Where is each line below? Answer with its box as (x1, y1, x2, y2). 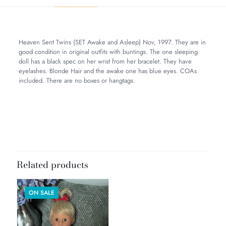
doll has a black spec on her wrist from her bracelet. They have (18, 56, 192, 66)
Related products (17, 157, 88, 172)
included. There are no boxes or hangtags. (18, 75, 135, 85)
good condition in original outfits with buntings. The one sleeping (18, 46, 198, 56)
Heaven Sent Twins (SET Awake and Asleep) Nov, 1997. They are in (18, 37, 206, 47)
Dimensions (20, 132, 53, 142)
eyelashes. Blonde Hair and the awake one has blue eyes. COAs (18, 66, 197, 76)
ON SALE (29, 188, 54, 197)
